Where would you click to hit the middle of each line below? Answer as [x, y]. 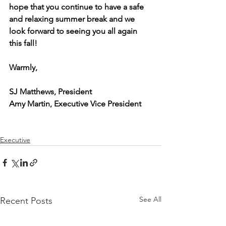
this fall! [23, 43]
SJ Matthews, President [50, 92]
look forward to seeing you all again [74, 31]
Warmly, [23, 67]
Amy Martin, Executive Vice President [75, 104]
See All [150, 199]
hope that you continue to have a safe [77, 7]
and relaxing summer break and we [73, 19]
